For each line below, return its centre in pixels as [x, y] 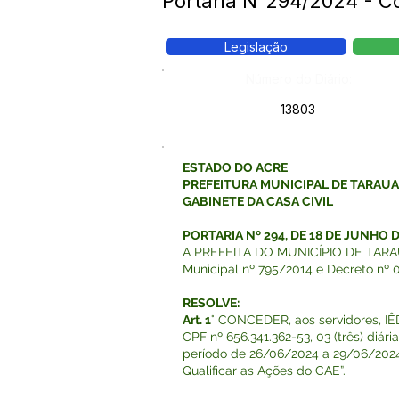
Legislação [256, 47]
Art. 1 [197, 320]
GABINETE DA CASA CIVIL [258, 201]
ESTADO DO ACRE [235, 167]
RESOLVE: [211, 303]
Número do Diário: [299, 79]
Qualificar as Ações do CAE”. [264, 370]
